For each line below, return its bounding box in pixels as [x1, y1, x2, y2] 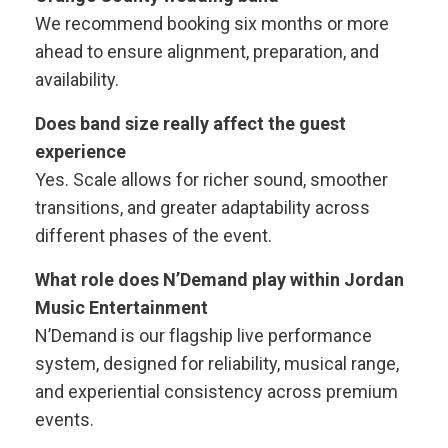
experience [35, 141, 126, 162]
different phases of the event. [35, 225, 272, 246]
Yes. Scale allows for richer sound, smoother [35, 169, 388, 190]
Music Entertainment [35, 297, 208, 318]
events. [35, 409, 94, 430]
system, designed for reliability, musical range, [35, 353, 399, 374]
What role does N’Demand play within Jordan [35, 269, 404, 290]
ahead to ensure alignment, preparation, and [35, 41, 379, 62]
